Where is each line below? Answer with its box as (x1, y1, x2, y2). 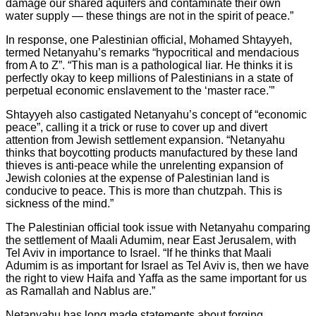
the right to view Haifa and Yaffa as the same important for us (6, 272, 307, 284)
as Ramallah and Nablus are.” (6, 284, 155, 297)
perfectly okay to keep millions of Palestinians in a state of (6, 71, 293, 84)
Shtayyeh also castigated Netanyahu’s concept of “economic (6, 108, 307, 121)
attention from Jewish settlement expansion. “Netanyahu (6, 133, 285, 146)
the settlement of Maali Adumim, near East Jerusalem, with (6, 233, 296, 246)
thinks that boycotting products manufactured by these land (6, 146, 298, 159)
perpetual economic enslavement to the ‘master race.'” (6, 84, 274, 97)
